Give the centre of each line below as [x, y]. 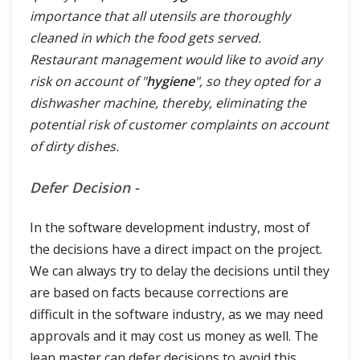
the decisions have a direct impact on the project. [176, 249]
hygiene [170, 81]
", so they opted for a [258, 81]
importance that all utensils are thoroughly [160, 16]
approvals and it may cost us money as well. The [174, 335]
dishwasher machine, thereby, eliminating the [168, 102]
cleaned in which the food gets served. [145, 37]
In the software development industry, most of [170, 227]
